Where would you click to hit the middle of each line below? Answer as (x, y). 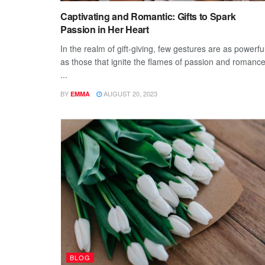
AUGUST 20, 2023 (130, 93)
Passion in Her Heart (105, 29)
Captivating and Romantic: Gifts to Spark (148, 16)
